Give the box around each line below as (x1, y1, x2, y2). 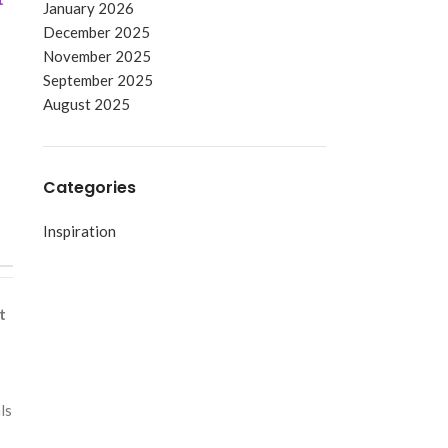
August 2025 (42, 95, 130, 113)
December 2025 (42, 23, 150, 41)
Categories (42, 176, 136, 199)
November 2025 (42, 47, 151, 65)
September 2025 (42, 71, 153, 89)
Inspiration (42, 222, 116, 240)
